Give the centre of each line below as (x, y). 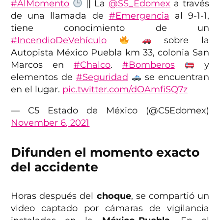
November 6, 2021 (50, 123)
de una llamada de (60, 16)
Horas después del (54, 196)
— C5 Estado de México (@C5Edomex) (110, 111)
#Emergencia (139, 16)
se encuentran (175, 77)
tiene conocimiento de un (110, 28)
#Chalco (92, 65)
